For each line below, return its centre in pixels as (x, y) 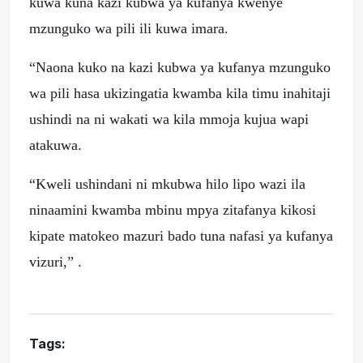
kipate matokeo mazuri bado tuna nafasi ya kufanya (181, 236)
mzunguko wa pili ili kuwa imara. (129, 29)
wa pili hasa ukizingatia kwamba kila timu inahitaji (180, 94)
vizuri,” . (56, 262)
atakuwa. (56, 145)
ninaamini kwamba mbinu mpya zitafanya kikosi (173, 210)
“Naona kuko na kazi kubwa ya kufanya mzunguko (180, 68)
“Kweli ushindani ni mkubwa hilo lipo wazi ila (167, 184)
